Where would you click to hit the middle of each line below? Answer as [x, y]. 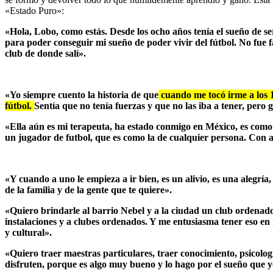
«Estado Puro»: [34, 10]
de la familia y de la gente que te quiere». [88, 190]
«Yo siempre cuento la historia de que [82, 94]
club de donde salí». [45, 53]
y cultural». [28, 232]
